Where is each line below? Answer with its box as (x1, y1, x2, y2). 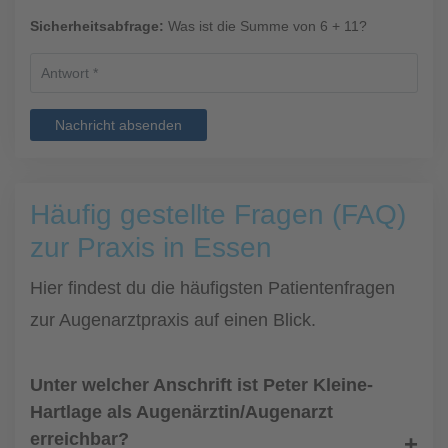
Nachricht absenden (55, 117, 182, 133)
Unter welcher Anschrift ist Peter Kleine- (30, 375, 373, 395)
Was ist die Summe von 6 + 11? (164, 18, 367, 34)
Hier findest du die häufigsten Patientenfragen (30, 278, 395, 298)
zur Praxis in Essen (30, 232, 272, 263)
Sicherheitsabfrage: (30, 18, 164, 34)
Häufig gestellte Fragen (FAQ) (30, 199, 406, 230)
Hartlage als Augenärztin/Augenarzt (30, 402, 333, 422)
